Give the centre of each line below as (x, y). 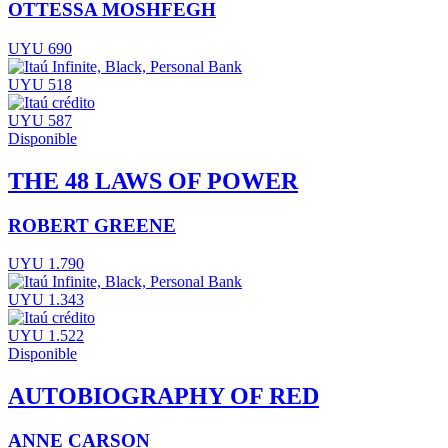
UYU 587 (40, 120)
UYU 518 (40, 84)
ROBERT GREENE (92, 225)
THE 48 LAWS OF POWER (153, 180)
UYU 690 (40, 48)
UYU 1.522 (46, 336)
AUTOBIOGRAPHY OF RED (163, 396)
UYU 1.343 (46, 300)
